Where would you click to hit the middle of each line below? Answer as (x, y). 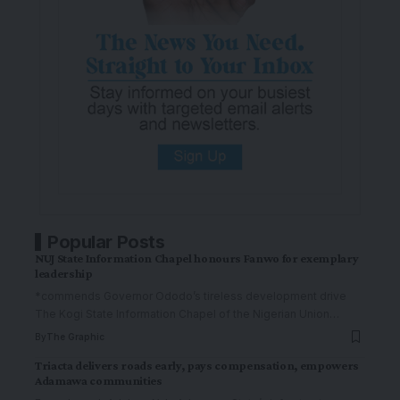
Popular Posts (106, 242)
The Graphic (75, 337)
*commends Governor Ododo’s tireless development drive (191, 296)
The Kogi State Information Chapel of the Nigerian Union (182, 314)
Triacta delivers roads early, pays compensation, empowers (197, 365)
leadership (64, 273)
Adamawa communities (99, 380)
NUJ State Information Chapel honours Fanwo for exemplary (197, 258)
